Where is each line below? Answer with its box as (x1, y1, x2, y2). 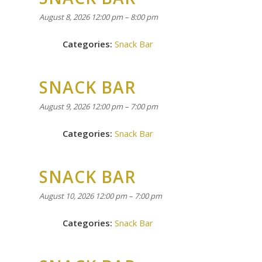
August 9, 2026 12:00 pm (39, 101, 123, 112)
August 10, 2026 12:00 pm (39, 191, 127, 201)
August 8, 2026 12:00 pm (39, 12, 123, 22)
